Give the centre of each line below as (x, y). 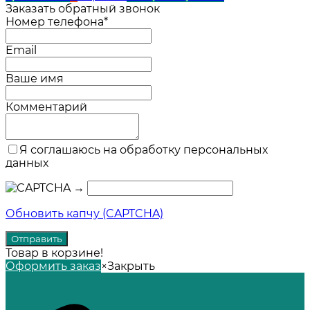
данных (27, 163)
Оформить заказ (53, 266)
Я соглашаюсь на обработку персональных (144, 149)
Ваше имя (35, 78)
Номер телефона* (57, 21)
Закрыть (131, 266)
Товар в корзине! (54, 253)
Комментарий (46, 107)
